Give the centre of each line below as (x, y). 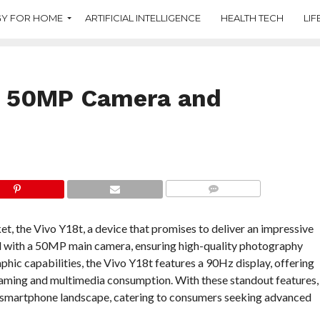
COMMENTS (215, 206)
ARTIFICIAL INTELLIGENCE (143, 17)
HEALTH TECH (252, 17)
